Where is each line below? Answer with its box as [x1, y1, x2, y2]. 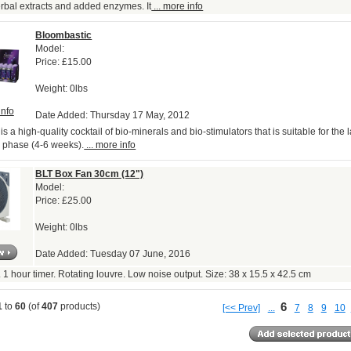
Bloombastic [35, 30, 92, 42]
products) [58, 301, 101, 313]
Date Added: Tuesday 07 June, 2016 [35, 248, 191, 260]
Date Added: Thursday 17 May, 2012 [35, 110, 190, 121]
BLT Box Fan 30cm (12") [35, 168, 144, 180]
